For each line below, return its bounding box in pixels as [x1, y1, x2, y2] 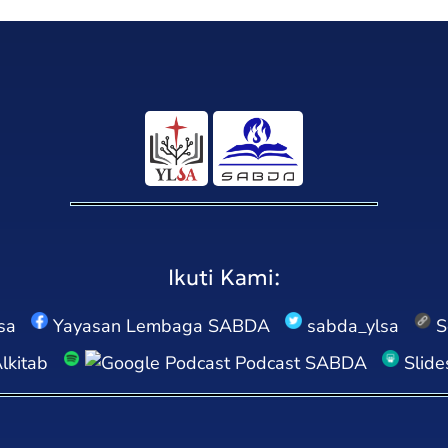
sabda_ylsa [301, 314, 399, 338]
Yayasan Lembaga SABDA [47, 314, 270, 338]
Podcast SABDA [230, 351, 367, 375]
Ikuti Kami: [168, 264, 280, 291]
